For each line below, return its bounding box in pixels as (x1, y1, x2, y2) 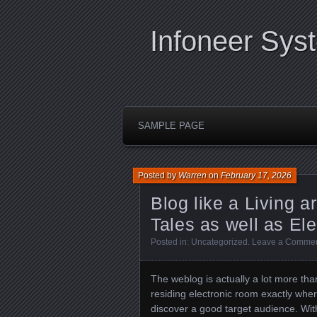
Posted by (138, 171, 178, 180)
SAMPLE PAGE (138, 120, 204, 131)
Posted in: (151, 237, 191, 247)
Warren (178, 171, 207, 180)
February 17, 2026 (221, 171, 292, 180)
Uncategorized (191, 237, 248, 247)
